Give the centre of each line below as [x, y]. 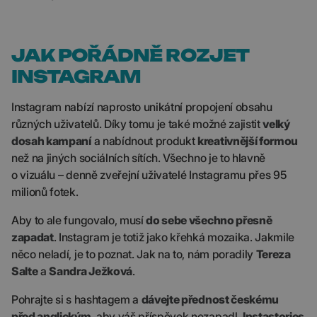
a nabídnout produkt [144, 141]
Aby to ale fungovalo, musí [79, 220]
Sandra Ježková [91, 271]
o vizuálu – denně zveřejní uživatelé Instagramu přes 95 [149, 175]
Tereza [273, 254]
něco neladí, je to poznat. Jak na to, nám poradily [134, 254]
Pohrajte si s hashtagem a [76, 300]
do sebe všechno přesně [209, 220]
